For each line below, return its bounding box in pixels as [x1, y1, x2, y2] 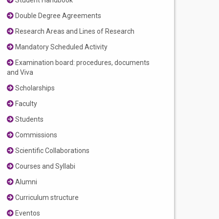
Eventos [14, 209, 41, 218]
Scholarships [14, 84, 55, 92]
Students [14, 115, 44, 124]
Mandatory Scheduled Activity [14, 43, 108, 51]
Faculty [14, 100, 38, 108]
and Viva [7, 68, 34, 77]
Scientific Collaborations [14, 147, 90, 155]
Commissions [14, 131, 58, 139]
